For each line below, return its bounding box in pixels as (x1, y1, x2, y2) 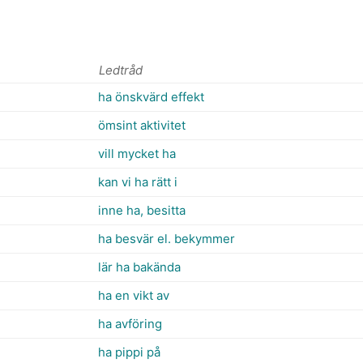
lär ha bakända (98, 259, 181, 275)
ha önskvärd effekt (98, 89, 204, 105)
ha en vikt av (98, 288, 169, 303)
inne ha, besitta (98, 203, 186, 218)
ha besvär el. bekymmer (98, 231, 235, 246)
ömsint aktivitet (98, 117, 186, 133)
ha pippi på (98, 344, 160, 360)
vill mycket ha (98, 146, 176, 161)
